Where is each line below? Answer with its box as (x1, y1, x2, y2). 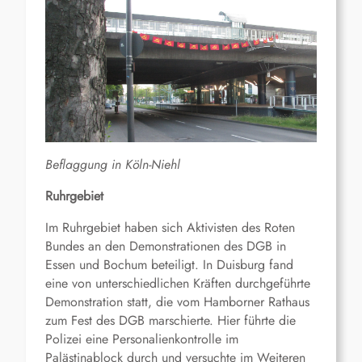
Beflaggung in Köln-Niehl (45, 154, 180, 174)
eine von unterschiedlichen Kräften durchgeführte (45, 273, 310, 293)
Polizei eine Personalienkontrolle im (45, 329, 238, 348)
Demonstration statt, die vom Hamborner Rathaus (45, 292, 309, 311)
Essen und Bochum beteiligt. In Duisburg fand (45, 255, 293, 274)
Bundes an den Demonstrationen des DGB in (45, 236, 286, 255)
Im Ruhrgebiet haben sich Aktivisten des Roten (45, 217, 295, 237)
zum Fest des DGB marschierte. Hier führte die (45, 310, 296, 330)
